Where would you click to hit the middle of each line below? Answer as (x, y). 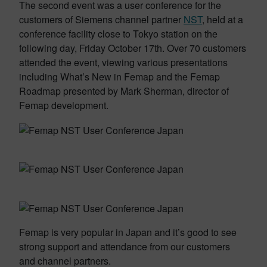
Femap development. (64, 105)
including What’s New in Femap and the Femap (119, 76)
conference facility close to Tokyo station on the (118, 33)
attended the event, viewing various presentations (123, 62)
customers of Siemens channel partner (101, 19)
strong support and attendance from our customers (125, 247)
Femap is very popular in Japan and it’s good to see (128, 232)
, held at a (223, 19)
